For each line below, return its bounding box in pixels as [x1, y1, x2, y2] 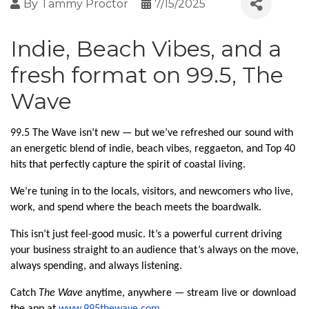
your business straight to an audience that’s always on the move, [10, 245, 299, 256]
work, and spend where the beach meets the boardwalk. [10, 202, 261, 213]
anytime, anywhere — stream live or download [83, 288, 296, 299]
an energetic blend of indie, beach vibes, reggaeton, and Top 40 [10, 143, 295, 154]
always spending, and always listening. [10, 261, 182, 272]
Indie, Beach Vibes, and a [10, 35, 281, 62]
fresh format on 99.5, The [10, 61, 283, 88]
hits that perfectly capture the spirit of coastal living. [10, 159, 246, 170]
